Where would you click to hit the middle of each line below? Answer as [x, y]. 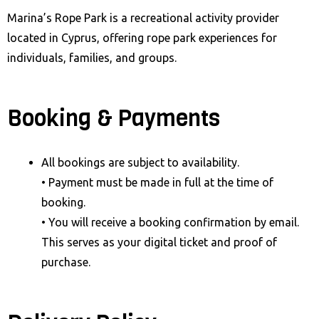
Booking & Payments [114, 119]
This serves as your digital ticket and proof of [159, 242]
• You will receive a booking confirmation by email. [170, 222]
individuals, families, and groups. [92, 57]
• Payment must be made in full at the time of [157, 182]
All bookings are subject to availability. [140, 162]
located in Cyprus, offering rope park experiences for [142, 37]
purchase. [66, 262]
